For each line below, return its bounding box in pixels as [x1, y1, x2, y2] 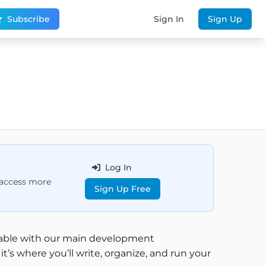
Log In [104, 162, 132, 173]
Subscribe [7, 14, 50, 24]
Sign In [154, 14, 184, 24]
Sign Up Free [94, 183, 151, 194]
